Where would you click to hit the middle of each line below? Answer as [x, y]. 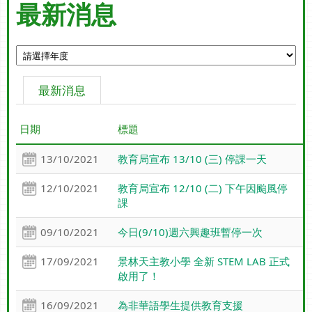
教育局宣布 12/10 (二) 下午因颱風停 [202, 188]
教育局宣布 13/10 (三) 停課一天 [192, 159]
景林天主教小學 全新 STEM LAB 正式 [203, 262]
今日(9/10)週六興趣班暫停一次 [190, 232]
